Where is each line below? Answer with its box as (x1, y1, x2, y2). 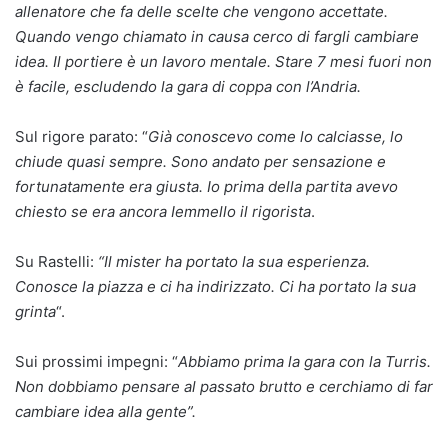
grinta (15, 302, 56, 322)
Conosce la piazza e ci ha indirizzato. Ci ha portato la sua (15, 277, 416, 297)
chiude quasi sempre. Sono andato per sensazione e (15, 152, 386, 172)
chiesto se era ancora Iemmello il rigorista (15, 202, 311, 222)
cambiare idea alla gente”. (15, 402, 196, 422)
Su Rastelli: (15, 252, 98, 272)
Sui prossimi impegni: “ (15, 352, 178, 372)
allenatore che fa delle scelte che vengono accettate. (15, 2, 388, 22)
